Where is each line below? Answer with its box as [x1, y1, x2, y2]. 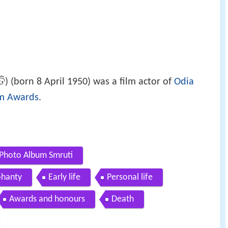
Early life [48, 176, 80, 186]
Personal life [107, 176, 153, 186]
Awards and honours [9, 197, 85, 208]
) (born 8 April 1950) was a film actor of [5, 79, 174, 90]
